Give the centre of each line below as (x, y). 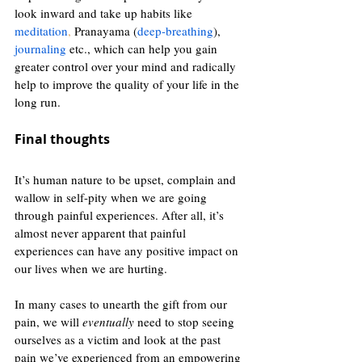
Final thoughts (64, 139)
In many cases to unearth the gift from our (122, 304)
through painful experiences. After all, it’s (121, 215)
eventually (110, 322)
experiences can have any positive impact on (128, 251)
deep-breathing (175, 31)
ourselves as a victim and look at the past (119, 340)
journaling (40, 49)
